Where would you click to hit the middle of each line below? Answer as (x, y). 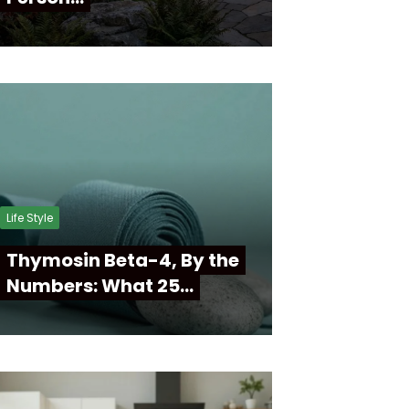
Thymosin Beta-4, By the (123, 260)
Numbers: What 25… (100, 286)
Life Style (30, 218)
